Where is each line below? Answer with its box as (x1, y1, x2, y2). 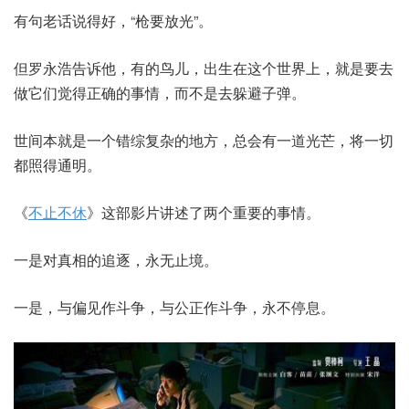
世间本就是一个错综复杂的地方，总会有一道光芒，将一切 (14, 130, 393, 151)
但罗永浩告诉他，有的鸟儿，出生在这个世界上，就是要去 (14, 58, 393, 79)
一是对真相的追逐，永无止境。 (14, 249, 218, 270)
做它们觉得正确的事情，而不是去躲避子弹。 (14, 82, 306, 103)
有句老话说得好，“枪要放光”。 (14, 10, 213, 31)
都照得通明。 (14, 154, 101, 175)
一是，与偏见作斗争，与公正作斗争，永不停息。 (14, 297, 335, 318)
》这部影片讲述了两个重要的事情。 (87, 202, 320, 223)
